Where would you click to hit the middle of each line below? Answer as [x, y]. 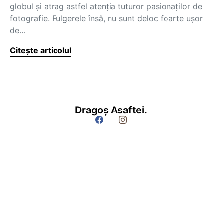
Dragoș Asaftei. [111, 110]
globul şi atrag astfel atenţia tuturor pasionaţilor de [106, 6]
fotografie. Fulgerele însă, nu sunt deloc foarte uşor [106, 18]
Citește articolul [41, 50]
